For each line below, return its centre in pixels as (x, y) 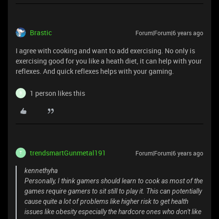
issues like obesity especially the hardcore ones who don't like (113, 211)
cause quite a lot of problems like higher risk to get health (106, 201)
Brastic (41, 32)
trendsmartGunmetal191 (68, 153)
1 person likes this (57, 93)
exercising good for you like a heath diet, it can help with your (109, 61)
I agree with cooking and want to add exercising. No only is (105, 50)
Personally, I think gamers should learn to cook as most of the (114, 181)
